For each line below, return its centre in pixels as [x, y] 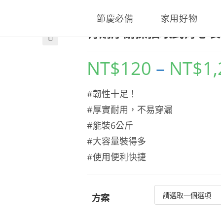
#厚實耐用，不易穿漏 [130, 110]
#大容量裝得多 [116, 141]
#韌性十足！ [112, 94]
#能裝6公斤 [110, 125]
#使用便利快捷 [116, 157]
